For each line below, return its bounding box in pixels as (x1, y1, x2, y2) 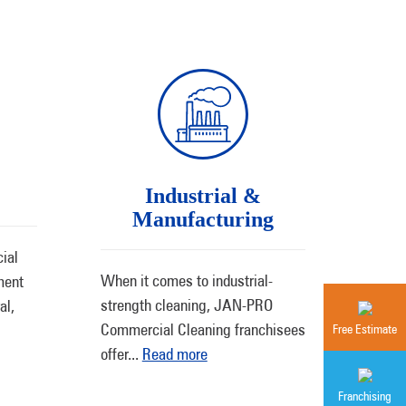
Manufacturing (131, 208, 274, 231)
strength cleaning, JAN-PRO (100, 295, 273, 314)
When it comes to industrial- (100, 271, 273, 290)
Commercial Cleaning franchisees (100, 320, 305, 339)
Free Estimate (333, 322, 397, 336)
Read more (141, 344, 208, 363)
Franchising (338, 389, 391, 403)
